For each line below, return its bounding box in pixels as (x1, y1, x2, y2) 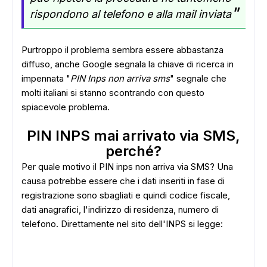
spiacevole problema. (21, 101, 110, 113)
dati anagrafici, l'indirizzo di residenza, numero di (21, 204, 219, 215)
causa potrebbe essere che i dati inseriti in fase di (21, 175, 225, 187)
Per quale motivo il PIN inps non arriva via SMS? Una (21, 161, 233, 172)
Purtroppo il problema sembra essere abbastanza (21, 44, 223, 55)
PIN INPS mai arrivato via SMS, (27, 127, 240, 144)
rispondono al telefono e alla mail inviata (30, 8, 231, 20)
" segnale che (170, 73, 226, 84)
